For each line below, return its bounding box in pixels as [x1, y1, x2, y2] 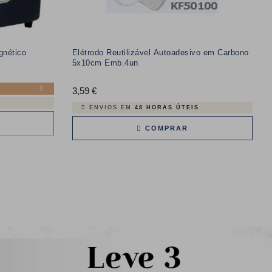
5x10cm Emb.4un [72, 58, 138, 67]
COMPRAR [141, 124, 188, 132]
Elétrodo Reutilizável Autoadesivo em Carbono [72, 47, 249, 57]
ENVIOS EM [89, 104, 135, 110]
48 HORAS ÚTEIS [134, 104, 199, 110]
